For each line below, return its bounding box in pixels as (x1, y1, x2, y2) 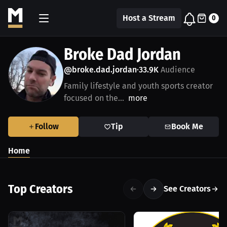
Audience (159, 65, 195, 74)
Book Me (171, 122, 204, 131)
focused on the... (64, 93, 124, 103)
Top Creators (8, 182, 73, 196)
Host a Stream (123, 13, 175, 23)
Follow (34, 122, 59, 131)
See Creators (164, 184, 211, 194)
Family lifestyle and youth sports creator (64, 81, 213, 91)
